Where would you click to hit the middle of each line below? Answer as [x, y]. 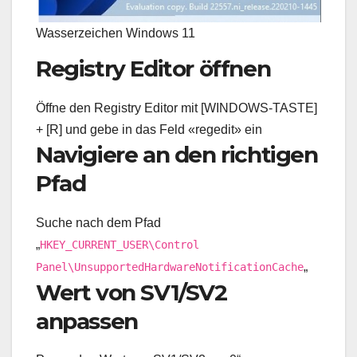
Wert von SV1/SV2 [131, 292]
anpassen [87, 321]
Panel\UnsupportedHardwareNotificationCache [170, 267]
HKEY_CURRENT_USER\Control [120, 244]
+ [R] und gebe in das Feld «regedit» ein [149, 129]
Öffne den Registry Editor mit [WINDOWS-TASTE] [177, 108]
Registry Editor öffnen [153, 68]
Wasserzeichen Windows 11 [116, 33]
